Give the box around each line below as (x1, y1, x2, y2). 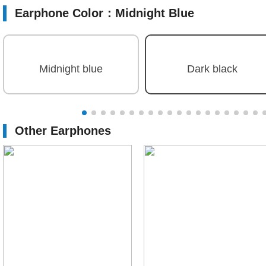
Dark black (187, 63, 238, 75)
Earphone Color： (15, 7, 115, 20)
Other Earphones (15, 124, 111, 137)
